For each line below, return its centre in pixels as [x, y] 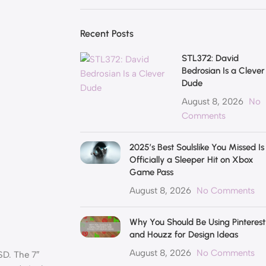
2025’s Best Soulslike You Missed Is [197, 147]
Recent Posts [107, 34]
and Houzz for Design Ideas [183, 235]
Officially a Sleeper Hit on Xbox [191, 160]
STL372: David [210, 58]
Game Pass [151, 172]
